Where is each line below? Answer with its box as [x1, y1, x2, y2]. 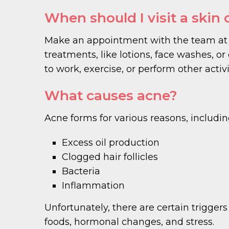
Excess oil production [62, 136, 160, 148]
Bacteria [62, 165, 101, 177]
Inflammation [62, 179, 125, 191]
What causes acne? [44, 87, 177, 104]
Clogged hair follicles [62, 151, 158, 163]
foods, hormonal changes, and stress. [44, 216, 214, 227]
